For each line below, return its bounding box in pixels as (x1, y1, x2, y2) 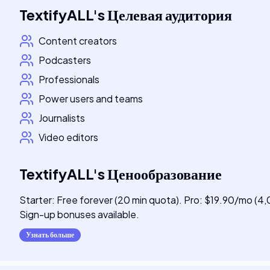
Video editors (39, 131, 98, 143)
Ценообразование (107, 165, 222, 183)
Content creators (39, 34, 117, 47)
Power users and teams (39, 92, 143, 105)
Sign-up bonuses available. (19, 208, 139, 221)
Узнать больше (26, 230, 74, 239)
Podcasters (39, 54, 91, 66)
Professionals (39, 73, 99, 86)
